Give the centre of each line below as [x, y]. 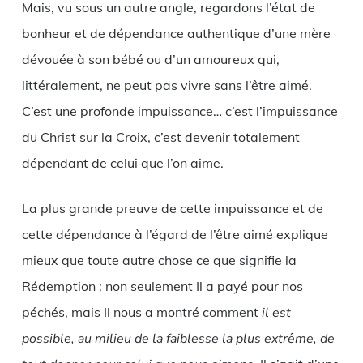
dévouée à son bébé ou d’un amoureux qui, [150, 59]
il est [276, 312]
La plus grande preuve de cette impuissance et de [172, 208]
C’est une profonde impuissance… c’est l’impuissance [179, 111]
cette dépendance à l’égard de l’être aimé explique [175, 234]
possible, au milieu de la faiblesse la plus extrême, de [178, 338]
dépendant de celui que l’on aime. [122, 162]
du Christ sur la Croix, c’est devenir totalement [160, 137]
